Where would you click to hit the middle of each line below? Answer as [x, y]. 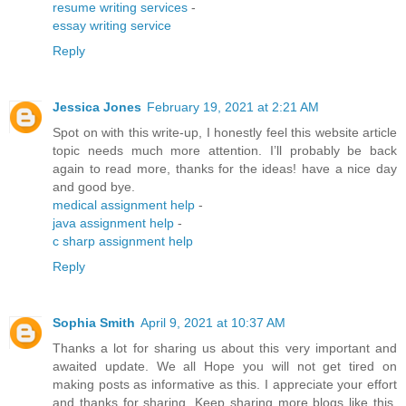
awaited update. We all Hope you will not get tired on [225, 367]
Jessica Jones [97, 107]
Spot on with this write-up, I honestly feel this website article [225, 133]
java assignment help [113, 223]
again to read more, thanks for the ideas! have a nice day [225, 169]
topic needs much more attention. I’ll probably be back [225, 151]
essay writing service [112, 26]
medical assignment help [124, 205]
